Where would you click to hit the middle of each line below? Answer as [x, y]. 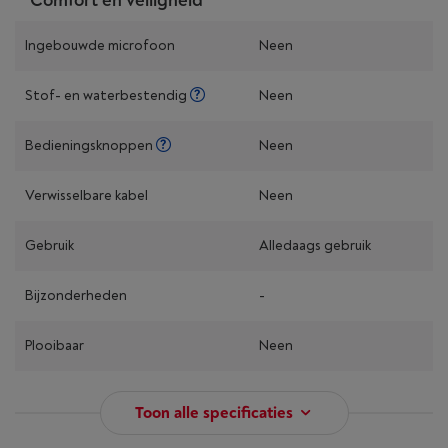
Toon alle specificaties [213, 413]
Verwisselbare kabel [86, 195]
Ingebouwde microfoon [100, 45]
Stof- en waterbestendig [107, 95]
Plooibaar [54, 345]
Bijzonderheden [76, 295]
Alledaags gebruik [315, 245]
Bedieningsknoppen [90, 145]
